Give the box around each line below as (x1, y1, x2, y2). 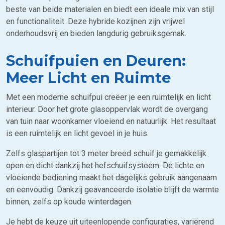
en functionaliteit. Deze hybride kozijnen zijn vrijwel (6, 17, 185, 26)
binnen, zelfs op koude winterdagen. (6, 197, 133, 206)
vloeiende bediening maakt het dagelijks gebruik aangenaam (6, 173, 217, 182)
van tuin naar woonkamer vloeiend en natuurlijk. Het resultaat (6, 117, 216, 126)
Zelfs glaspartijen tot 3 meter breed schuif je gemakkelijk (6, 149, 206, 158)
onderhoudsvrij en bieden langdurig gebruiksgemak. (6, 29, 186, 38)
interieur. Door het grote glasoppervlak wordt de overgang (6, 104, 208, 114)
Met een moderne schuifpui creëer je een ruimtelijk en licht (6, 92, 211, 102)
